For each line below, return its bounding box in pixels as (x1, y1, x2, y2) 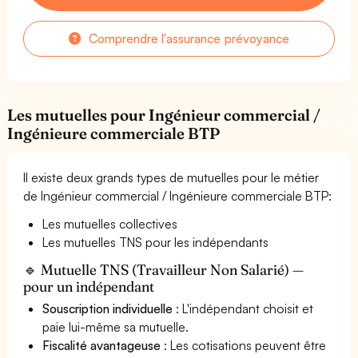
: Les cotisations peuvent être (161, 336, 327, 353)
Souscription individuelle (42, 300, 173, 316)
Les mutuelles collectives (42, 215, 178, 232)
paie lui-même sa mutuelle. (42, 318, 189, 335)
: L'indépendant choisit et (173, 300, 314, 316)
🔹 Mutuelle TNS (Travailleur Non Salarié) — (23, 260, 304, 279)
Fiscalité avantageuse (42, 336, 161, 353)
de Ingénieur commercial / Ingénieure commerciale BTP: (23, 187, 332, 204)
